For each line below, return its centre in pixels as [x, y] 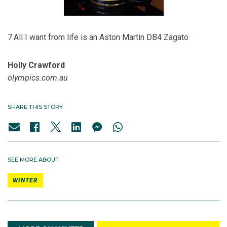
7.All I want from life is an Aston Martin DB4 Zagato [98, 37]
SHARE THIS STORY [35, 107]
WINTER [25, 180]
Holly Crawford [36, 65]
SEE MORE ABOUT [33, 159]
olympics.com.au [38, 78]
